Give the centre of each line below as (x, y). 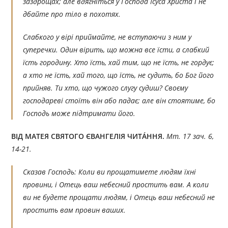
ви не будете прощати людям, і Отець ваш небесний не (119, 197)
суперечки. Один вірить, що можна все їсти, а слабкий (116, 50)
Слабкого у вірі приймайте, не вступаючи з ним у (107, 37)
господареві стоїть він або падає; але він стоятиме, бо (119, 101)
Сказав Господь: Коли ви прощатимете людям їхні (110, 172)
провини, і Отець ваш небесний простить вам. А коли (116, 185)
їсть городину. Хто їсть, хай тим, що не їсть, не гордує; (119, 63)
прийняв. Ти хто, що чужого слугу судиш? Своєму (106, 88)
